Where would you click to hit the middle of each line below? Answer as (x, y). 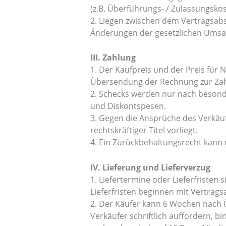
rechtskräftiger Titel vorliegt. (144, 130)
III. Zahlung (113, 58)
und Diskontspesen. (128, 106)
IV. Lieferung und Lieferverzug (150, 167)
